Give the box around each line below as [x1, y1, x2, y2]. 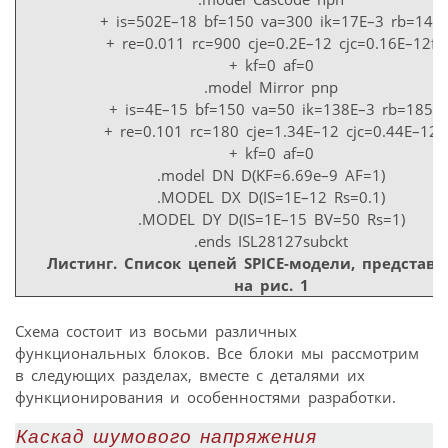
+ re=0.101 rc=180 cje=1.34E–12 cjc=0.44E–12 [104, 121, 438, 142]
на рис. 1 [233, 275, 309, 296]
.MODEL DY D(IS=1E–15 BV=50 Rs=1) [137, 209, 405, 230]
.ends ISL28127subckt [194, 231, 348, 252]
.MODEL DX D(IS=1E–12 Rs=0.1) [157, 187, 385, 208]
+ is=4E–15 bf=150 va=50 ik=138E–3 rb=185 [109, 99, 433, 120]
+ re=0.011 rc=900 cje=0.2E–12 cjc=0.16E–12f [106, 33, 436, 54]
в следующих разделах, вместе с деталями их [15, 364, 365, 385]
